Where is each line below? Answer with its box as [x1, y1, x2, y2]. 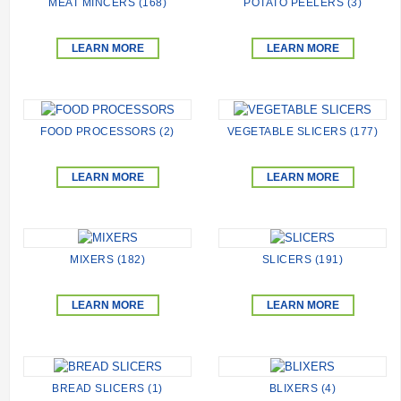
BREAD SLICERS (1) [52, 381, 163, 395]
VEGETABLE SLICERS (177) [226, 124, 379, 138]
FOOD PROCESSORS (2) [40, 124, 175, 138]
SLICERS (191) [261, 253, 344, 267]
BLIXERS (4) [269, 381, 337, 395]
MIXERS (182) [70, 253, 145, 267]
